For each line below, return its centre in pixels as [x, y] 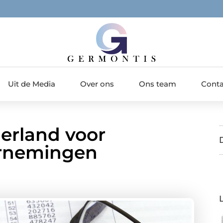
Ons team [158, 84]
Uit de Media [32, 84]
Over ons [97, 84]
